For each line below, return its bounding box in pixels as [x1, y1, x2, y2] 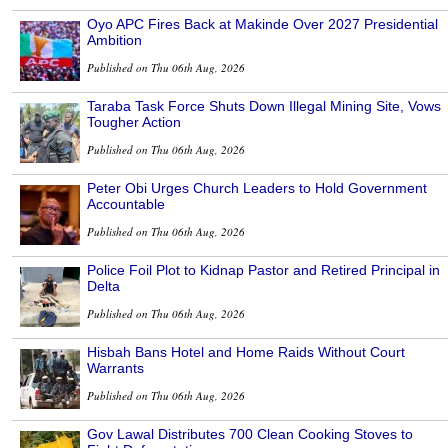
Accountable [87, 195, 165, 212]
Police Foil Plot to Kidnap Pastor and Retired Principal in [87, 261, 440, 278]
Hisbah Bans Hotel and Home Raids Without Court [87, 343, 405, 360]
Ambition [87, 31, 142, 48]
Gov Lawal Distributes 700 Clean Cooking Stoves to [87, 425, 413, 442]
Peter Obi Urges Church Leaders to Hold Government [87, 179, 427, 196]
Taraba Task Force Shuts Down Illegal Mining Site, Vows [87, 97, 441, 114]
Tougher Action [87, 113, 181, 130]
